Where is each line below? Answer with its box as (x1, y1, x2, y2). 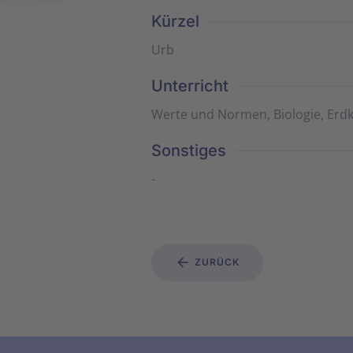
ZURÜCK (195, 256, 240, 268)
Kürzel (151, 12, 199, 31)
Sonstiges (151, 141, 226, 160)
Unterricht (151, 76, 229, 95)
